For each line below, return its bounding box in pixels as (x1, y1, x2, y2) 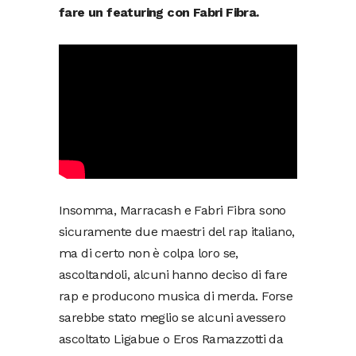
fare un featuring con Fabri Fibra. (59, 4, 259, 20)
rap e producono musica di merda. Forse (59, 288, 293, 304)
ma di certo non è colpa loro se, (59, 246, 238, 261)
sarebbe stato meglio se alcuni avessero (59, 310, 286, 326)
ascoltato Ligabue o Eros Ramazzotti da (59, 331, 284, 347)
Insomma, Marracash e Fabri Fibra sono (59, 203, 286, 219)
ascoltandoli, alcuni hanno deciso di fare (59, 267, 288, 283)
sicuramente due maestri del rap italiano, (59, 224, 295, 240)
